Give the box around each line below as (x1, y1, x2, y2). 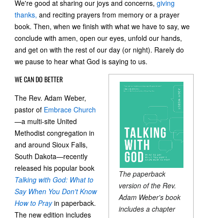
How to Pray (15, 198, 54, 208)
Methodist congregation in (15, 127, 94, 138)
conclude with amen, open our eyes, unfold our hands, (15, 33, 182, 43)
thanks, (15, 9, 37, 19)
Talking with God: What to (15, 174, 93, 184)
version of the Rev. (119, 180, 177, 190)
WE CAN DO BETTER (15, 73, 63, 84)
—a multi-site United (15, 116, 77, 126)
